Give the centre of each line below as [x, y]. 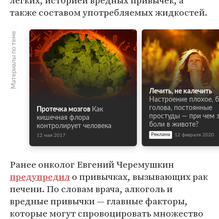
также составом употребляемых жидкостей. [109, 12]
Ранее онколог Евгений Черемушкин [92, 164]
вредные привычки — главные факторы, [99, 201]
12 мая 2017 [51, 135]
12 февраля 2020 [194, 135]
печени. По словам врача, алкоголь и [91, 189]
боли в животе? [174, 125]
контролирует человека [74, 126]
